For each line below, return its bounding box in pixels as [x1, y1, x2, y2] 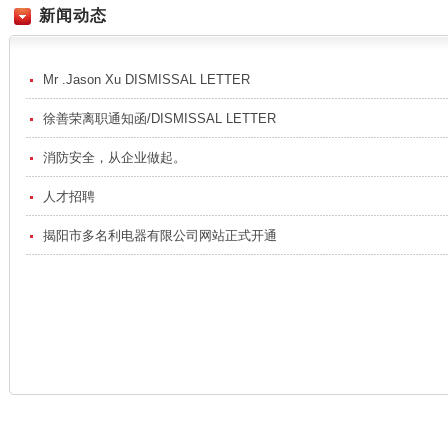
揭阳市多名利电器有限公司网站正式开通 [43, 228, 277, 243]
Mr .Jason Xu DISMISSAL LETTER [43, 72, 250, 87]
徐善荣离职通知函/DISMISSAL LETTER [43, 111, 276, 126]
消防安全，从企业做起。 [43, 150, 186, 165]
